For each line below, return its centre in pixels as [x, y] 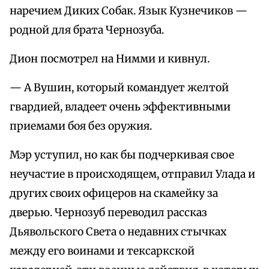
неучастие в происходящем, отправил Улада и [132, 174]
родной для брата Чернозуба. [87, 30]
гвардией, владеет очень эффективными [120, 107]
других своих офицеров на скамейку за [114, 194]
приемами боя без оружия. [81, 126]
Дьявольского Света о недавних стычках [118, 232]
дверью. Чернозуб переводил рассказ [108, 213]
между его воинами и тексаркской [102, 251]
